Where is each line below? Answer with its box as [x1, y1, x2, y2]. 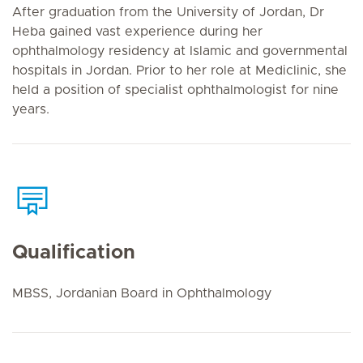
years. [12, 103, 49, 116]
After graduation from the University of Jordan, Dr [12, 6, 324, 19]
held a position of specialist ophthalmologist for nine [12, 83, 339, 96]
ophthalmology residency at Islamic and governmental [12, 45, 348, 58]
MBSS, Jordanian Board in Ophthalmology [12, 286, 271, 300]
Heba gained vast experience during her [12, 25, 263, 38]
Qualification [12, 242, 135, 263]
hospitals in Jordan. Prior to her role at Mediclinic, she [12, 64, 347, 77]
